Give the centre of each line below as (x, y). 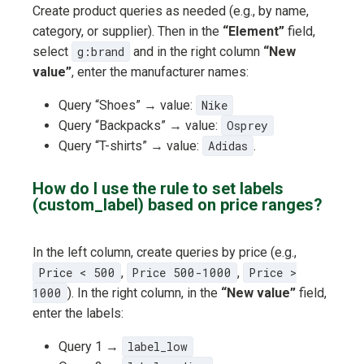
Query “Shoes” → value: (127, 106)
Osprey (247, 126)
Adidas (227, 146)
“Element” (253, 32)
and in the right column (196, 52)
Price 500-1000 (182, 273)
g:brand (100, 52)
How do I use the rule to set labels (158, 189)
